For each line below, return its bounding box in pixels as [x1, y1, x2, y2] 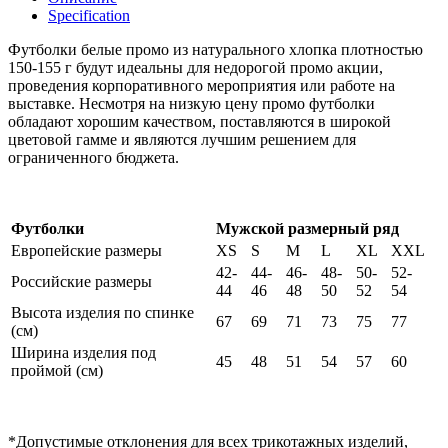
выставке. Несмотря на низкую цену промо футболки [8, 95, 375, 113]
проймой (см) [11, 362, 103, 380]
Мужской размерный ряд [216, 220, 399, 238]
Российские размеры [11, 273, 152, 291]
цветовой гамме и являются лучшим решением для [8, 131, 356, 149]
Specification [48, 7, 130, 25]
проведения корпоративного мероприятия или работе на [8, 77, 395, 95]
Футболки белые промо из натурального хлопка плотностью [8, 41, 423, 59]
